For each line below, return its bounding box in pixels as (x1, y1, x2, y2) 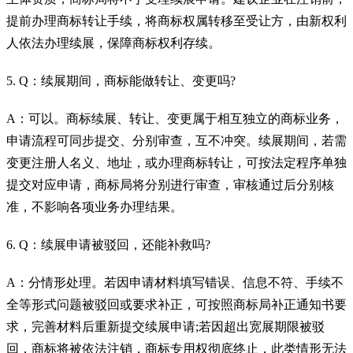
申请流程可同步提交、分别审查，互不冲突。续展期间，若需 (6, 133, 347, 147)
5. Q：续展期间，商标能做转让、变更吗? (6, 73, 236, 87)
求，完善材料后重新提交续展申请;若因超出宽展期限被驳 (6, 319, 325, 333)
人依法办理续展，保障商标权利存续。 (6, 35, 221, 50)
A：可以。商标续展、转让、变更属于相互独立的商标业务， (6, 111, 344, 125)
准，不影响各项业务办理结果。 (6, 199, 183, 214)
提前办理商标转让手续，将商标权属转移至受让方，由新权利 (6, 13, 347, 28)
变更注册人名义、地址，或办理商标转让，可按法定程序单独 (6, 155, 347, 169)
